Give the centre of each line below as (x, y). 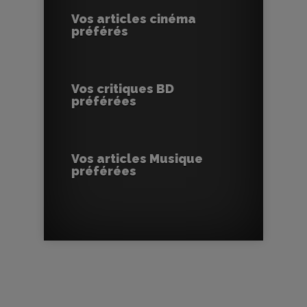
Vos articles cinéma (134, 19)
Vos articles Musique (137, 158)
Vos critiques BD (123, 88)
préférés (100, 31)
